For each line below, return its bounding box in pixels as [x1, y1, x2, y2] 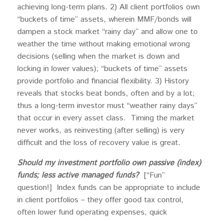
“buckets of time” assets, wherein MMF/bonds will [17, 13, 191, 25]
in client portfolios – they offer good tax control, [17, 194, 184, 206]
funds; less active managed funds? [17, 169, 139, 181]
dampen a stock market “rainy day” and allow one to [17, 26, 198, 37]
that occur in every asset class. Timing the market [17, 112, 194, 124]
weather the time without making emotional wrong [17, 38, 190, 50]
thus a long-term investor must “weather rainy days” [17, 100, 197, 111]
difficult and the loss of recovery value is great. [17, 137, 181, 148]
